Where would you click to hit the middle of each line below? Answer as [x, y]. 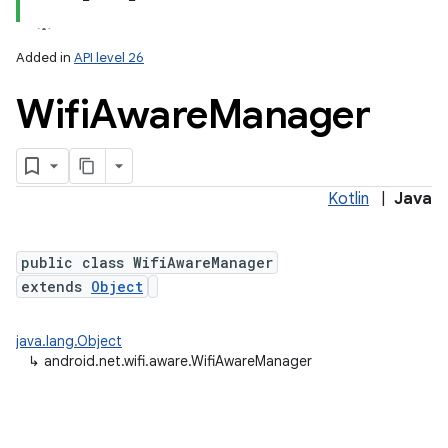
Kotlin [348, 199]
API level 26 [109, 57]
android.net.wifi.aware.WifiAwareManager [178, 361]
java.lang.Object [69, 341]
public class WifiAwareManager [147, 262]
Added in [45, 57]
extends [56, 286]
